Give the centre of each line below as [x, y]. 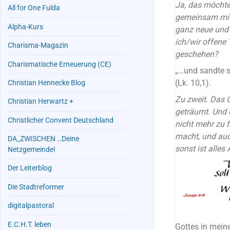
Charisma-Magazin [38, 46]
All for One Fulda [34, 8]
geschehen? [197, 54]
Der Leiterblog [30, 168]
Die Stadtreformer [36, 187]
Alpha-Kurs [26, 27]
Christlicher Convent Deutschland [61, 120]
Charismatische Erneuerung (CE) [60, 64]
